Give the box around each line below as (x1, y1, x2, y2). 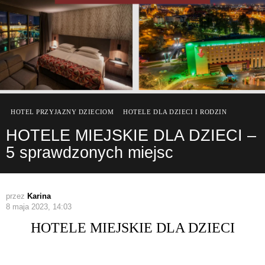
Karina (27, 191, 51, 201)
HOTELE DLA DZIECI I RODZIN (123, 108, 227, 115)
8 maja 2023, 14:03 (6, 202, 72, 211)
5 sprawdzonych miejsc (6, 143, 173, 161)
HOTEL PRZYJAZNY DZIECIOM (11, 108, 114, 115)
